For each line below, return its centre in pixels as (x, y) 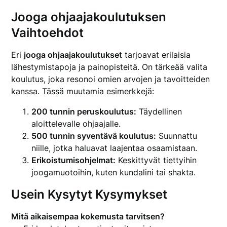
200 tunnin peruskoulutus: (84, 111)
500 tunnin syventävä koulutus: (94, 136)
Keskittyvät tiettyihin (156, 160)
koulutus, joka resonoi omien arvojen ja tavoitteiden (111, 79)
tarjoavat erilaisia (157, 55)
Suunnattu (177, 136)
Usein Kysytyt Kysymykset (89, 194)
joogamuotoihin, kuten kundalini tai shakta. (114, 172)
